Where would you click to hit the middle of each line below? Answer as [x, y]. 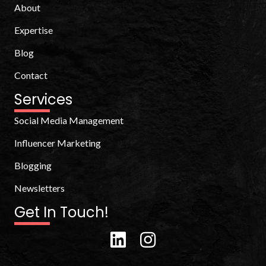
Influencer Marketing [58, 143]
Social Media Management [69, 120]
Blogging [33, 165]
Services [43, 99]
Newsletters [39, 188]
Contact [31, 75]
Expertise [34, 30]
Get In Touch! [61, 212]
